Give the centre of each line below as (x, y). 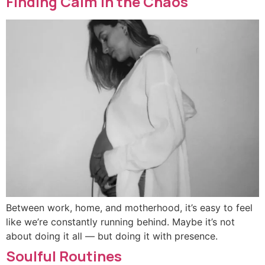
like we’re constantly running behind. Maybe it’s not (120, 222)
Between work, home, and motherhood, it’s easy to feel (129, 208)
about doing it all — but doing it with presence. (112, 236)
